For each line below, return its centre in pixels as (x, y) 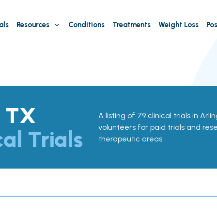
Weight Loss (178, 25)
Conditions (86, 25)
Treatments (131, 25)
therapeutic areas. (131, 139)
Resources (33, 25)
